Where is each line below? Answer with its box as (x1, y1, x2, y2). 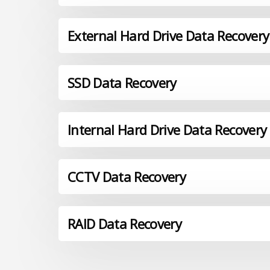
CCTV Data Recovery (67, 168, 186, 186)
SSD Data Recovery (67, 74, 177, 92)
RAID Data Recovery (67, 215, 182, 233)
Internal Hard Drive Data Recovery (67, 121, 267, 139)
